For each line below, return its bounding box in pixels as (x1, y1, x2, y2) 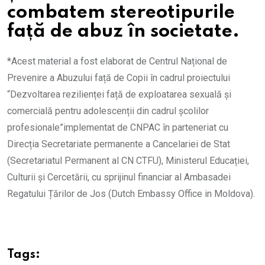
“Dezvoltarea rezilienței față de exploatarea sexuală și (7, 88, 231, 100)
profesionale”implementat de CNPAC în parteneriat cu (7, 121, 228, 133)
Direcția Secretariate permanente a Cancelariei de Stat (7, 138, 230, 150)
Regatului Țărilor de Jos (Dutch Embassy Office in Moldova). (7, 188, 255, 199)
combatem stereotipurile (7, 3, 235, 22)
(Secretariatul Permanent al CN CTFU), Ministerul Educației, (7, 154, 249, 166)
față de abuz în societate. (7, 22, 240, 41)
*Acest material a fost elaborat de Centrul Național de (7, 55, 227, 67)
